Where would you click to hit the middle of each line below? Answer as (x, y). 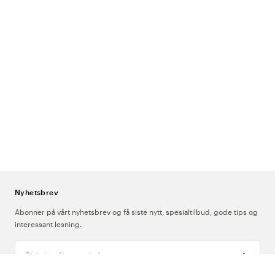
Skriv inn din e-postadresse (61, 246)
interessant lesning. (48, 224)
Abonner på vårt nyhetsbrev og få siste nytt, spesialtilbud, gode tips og (136, 212)
